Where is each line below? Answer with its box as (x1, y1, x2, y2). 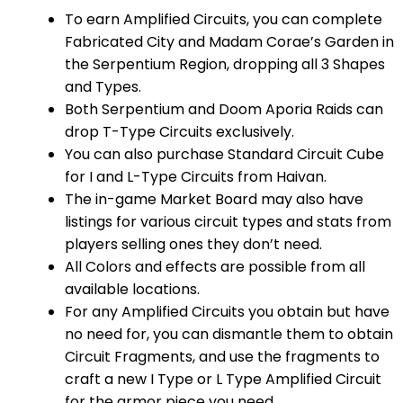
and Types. (65, 76, 141, 97)
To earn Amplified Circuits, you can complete (65, 8, 382, 30)
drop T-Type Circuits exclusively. (65, 121, 294, 142)
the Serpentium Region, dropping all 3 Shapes (65, 53, 385, 75)
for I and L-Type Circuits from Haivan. (65, 166, 327, 187)
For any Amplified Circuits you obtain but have (65, 300, 390, 322)
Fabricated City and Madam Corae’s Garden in (65, 31, 394, 52)
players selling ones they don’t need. (65, 233, 322, 255)
